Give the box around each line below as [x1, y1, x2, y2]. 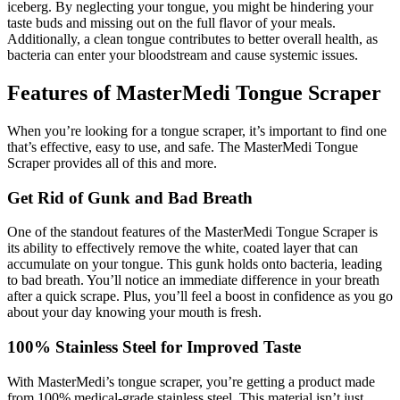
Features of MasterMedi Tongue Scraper [7, 81, 381, 105]
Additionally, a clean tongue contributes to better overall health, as [7, 31, 378, 47]
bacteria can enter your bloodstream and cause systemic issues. [7, 47, 358, 63]
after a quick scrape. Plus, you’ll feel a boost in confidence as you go [7, 288, 393, 304]
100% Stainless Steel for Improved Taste [7, 337, 301, 357]
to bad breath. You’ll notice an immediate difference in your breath [7, 272, 379, 288]
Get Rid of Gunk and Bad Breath [7, 187, 253, 207]
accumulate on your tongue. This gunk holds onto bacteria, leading [7, 256, 382, 272]
